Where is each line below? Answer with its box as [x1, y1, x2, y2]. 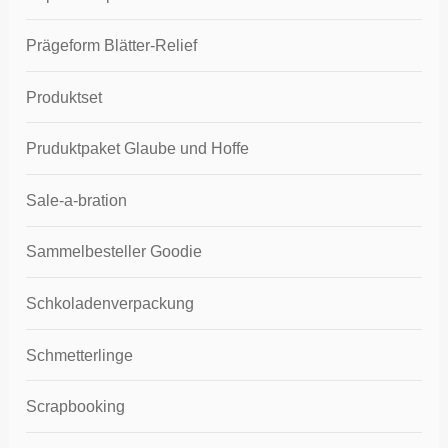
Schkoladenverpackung [26, 295, 195, 313]
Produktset [26, 88, 103, 106]
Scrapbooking [26, 398, 126, 416]
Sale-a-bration [26, 191, 128, 209]
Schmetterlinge [26, 346, 134, 364]
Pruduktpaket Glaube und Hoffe [26, 140, 250, 158]
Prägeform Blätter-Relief [26, 37, 198, 55]
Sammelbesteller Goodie [26, 243, 203, 261]
